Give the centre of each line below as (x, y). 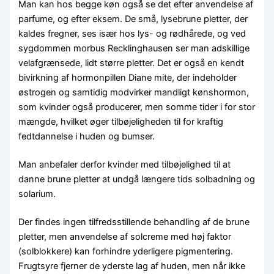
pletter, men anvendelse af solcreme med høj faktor (125, 237)
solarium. (37, 194)
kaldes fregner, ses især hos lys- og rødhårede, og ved (132, 34)
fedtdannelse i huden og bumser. (87, 137)
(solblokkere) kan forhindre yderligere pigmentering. (126, 252)
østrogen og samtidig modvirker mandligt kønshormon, (134, 93)
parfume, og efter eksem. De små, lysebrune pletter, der (133, 19)
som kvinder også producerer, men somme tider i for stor (137, 107)
